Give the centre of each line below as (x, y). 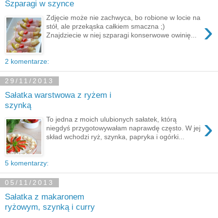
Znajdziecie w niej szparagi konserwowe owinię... (122, 35)
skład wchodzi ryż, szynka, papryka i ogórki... (116, 136)
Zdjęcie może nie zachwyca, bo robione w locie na (124, 17)
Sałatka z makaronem (45, 197)
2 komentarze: (27, 61)
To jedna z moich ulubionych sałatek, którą (112, 119)
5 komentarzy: (27, 163)
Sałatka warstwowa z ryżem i (58, 95)
